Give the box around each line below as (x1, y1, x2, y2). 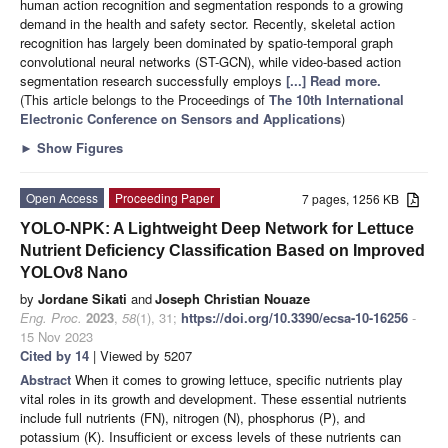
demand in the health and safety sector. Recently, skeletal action (20, 13, 395, 33)
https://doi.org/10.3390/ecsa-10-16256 (181, 307, 408, 327)
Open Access (26, 188, 98, 206)
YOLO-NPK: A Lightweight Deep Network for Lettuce (20, 219, 414, 237)
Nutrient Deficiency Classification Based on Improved (20, 241, 425, 259)
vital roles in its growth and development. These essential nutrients (20, 388, 407, 408)
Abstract (20, 369, 75, 389)
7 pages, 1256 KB (302, 189, 408, 207)
